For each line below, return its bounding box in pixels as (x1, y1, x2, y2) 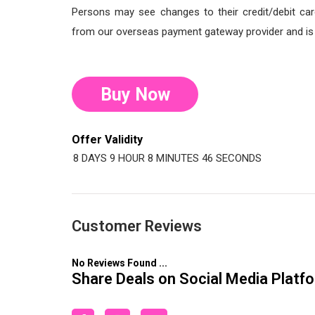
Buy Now (100, 84, 170, 105)
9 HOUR (110, 151, 145, 165)
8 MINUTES (148, 151, 199, 165)
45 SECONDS (202, 151, 262, 165)
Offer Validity (72, 132, 143, 146)
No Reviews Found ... (72, 257, 167, 269)
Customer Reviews (72, 217, 202, 235)
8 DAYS (73, 151, 107, 165)
